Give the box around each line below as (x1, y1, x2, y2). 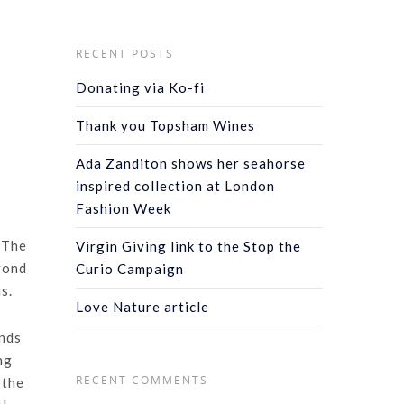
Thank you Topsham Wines (76, 116, 256, 133)
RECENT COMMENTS (76, 372, 209, 388)
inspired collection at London (76, 177, 276, 194)
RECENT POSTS (76, 45, 175, 61)
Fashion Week (76, 199, 172, 216)
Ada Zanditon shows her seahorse (76, 154, 307, 171)
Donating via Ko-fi (76, 78, 206, 96)
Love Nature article (76, 298, 210, 315)
